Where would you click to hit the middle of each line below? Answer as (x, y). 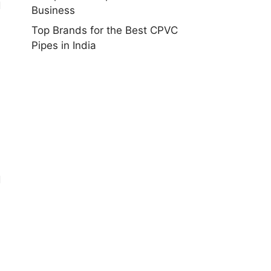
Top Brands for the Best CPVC (105, 30)
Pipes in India (64, 45)
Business (53, 10)
